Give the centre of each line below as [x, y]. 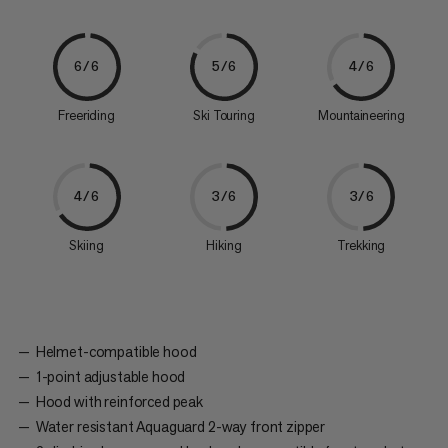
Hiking [224, 245]
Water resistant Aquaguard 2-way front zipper [180, 426]
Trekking [361, 245]
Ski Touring [224, 115]
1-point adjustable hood [110, 376]
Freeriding [86, 115]
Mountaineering [361, 115]
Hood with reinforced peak [119, 401]
